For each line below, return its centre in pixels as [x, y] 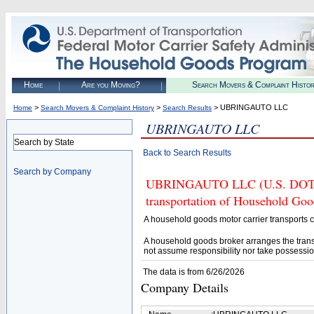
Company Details [185, 287]
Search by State [44, 142]
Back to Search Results [187, 153]
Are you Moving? [110, 85]
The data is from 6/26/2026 [194, 272]
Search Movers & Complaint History [97, 108]
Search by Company [52, 172]
